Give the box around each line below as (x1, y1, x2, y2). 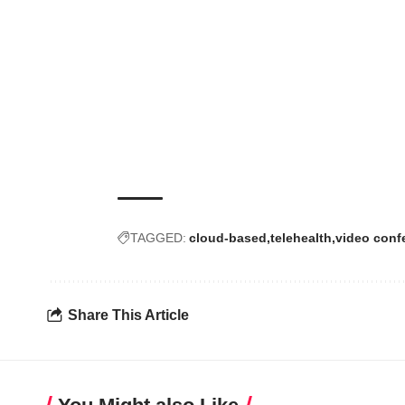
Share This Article (68, 306, 189, 323)
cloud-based (189, 231, 267, 246)
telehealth (270, 231, 332, 246)
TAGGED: (130, 231, 186, 246)
